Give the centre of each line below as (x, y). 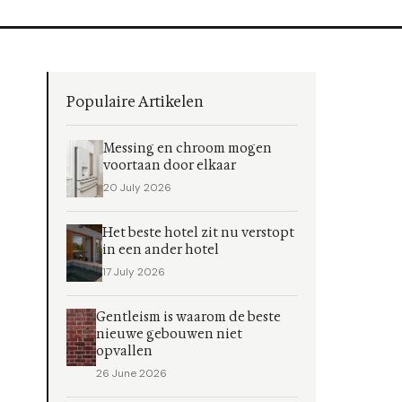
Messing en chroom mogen (187, 149)
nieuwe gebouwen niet (169, 334)
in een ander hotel (161, 250)
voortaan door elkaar (169, 166)
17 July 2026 (134, 272)
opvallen (124, 351)
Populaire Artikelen (135, 102)
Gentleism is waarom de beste (188, 317)
